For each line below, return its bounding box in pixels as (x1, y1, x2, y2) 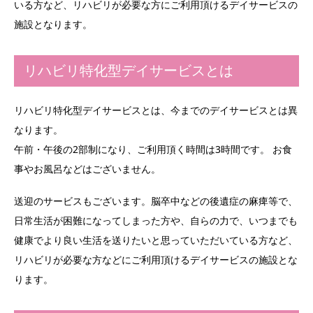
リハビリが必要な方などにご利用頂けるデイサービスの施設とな (14, 253, 298, 267)
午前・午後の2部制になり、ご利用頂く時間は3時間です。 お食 (14, 142, 292, 156)
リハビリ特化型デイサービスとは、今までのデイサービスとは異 (14, 103, 298, 117)
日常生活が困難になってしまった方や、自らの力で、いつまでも (14, 214, 298, 228)
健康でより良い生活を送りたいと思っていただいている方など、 (14, 233, 298, 247)
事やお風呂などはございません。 (14, 161, 161, 175)
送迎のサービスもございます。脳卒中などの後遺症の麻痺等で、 (14, 194, 298, 208)
